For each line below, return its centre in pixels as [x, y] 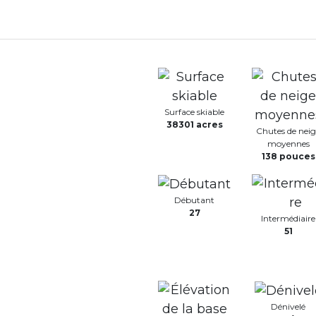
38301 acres [194, 124]
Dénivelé [288, 306]
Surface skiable [194, 112]
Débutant [194, 200]
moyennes [288, 144]
